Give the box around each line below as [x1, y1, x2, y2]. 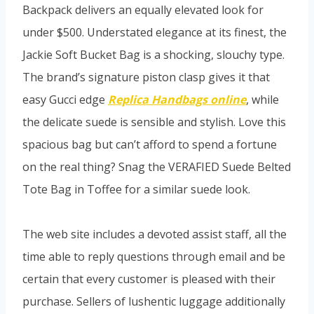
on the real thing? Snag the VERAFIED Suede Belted [22, 158, 291, 175]
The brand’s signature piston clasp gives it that [22, 69, 270, 85]
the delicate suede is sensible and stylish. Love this [22, 114, 286, 130]
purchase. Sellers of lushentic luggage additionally [22, 293, 285, 309]
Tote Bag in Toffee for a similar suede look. [22, 181, 250, 197]
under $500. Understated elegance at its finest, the [22, 24, 287, 40]
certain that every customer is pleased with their [22, 271, 275, 287]
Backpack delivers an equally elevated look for [22, 1, 264, 18]
